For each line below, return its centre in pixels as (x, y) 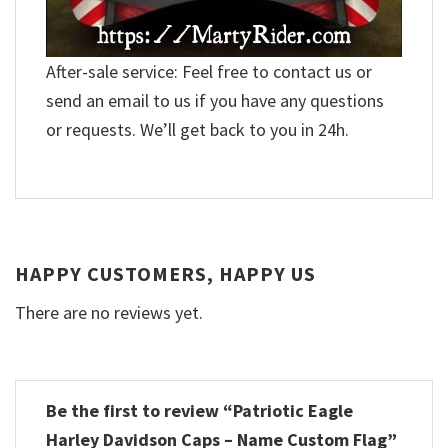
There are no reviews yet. (109, 312)
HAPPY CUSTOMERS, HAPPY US (165, 273)
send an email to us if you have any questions (215, 101)
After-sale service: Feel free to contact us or (209, 72)
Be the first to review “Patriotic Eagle (199, 410)
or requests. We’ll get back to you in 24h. (197, 130)
